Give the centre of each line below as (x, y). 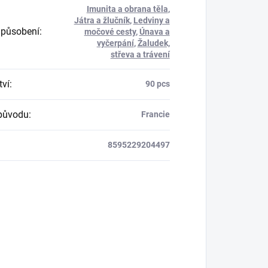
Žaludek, (153, 43)
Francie (155, 114)
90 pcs (157, 83)
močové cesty (110, 31)
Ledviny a (151, 20)
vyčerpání (115, 43)
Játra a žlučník (102, 20)
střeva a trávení (140, 54)
